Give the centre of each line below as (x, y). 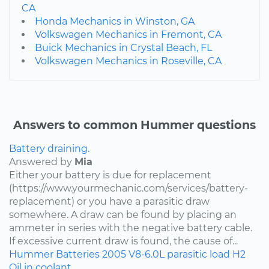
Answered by (42, 162)
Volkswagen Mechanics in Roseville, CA (128, 61)
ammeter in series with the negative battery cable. (131, 228)
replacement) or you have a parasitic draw (109, 202)
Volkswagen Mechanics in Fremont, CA (128, 35)
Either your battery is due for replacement (110, 175)
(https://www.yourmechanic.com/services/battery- (128, 189)
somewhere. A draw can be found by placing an (123, 215)
